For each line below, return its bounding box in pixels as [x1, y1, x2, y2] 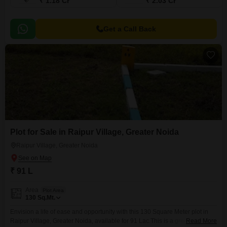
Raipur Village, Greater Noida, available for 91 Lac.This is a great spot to [10, 217, 209, 224]
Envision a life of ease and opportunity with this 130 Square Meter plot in [10, 208, 208, 215]
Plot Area [43, 187, 64, 193]
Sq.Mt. [37, 194, 55, 201]
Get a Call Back [103, 25, 156, 33]
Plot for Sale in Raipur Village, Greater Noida [10, 128, 179, 136]
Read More [186, 217, 217, 224]
